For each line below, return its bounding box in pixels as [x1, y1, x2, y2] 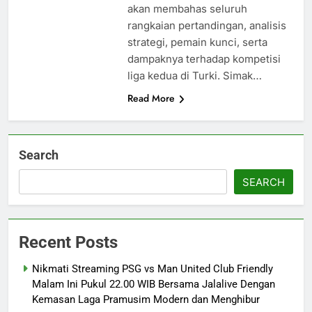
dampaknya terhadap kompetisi [127, 52, 281, 66]
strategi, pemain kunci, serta [127, 36, 267, 49]
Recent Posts [19, 233, 118, 253]
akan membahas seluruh [127, 2, 247, 16]
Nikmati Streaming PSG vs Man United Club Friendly [32, 263, 273, 276]
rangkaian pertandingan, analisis [127, 19, 286, 33]
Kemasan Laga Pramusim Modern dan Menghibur [32, 293, 260, 306]
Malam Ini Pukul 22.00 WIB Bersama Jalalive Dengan [32, 278, 275, 291]
